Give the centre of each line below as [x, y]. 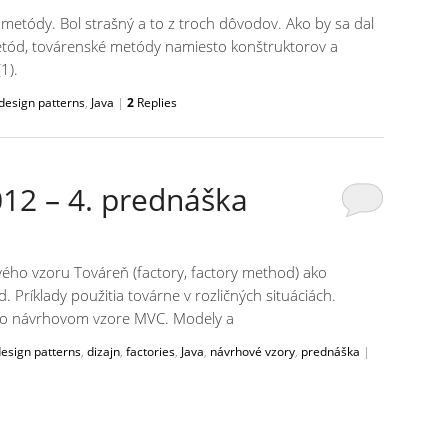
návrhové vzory [252, 352]
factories [150, 352]
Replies [155, 103]
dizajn [103, 352]
